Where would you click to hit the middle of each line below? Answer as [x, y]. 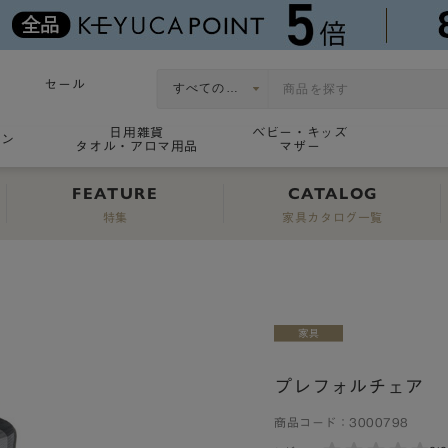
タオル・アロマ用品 [137, 146]
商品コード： [312, 422]
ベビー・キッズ [300, 132]
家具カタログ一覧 [333, 217]
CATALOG [332, 193]
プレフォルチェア [349, 386]
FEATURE [115, 193]
